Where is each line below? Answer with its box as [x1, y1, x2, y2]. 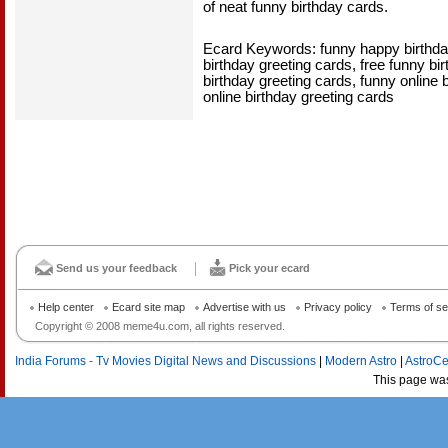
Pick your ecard [229, 262, 310, 274]
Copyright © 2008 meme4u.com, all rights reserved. [35, 320, 285, 332]
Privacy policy [304, 301, 372, 313]
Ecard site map [112, 301, 185, 313]
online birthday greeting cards [203, 89, 394, 105]
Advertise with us [203, 301, 286, 313]
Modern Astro [325, 354, 397, 368]
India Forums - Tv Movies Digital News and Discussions [15, 354, 316, 368]
